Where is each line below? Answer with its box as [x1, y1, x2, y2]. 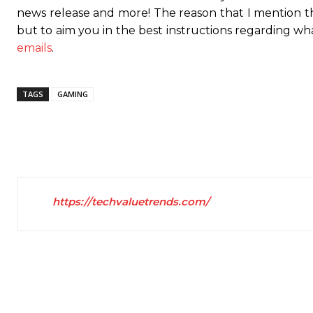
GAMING [57, 89, 88, 100]
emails [17, 41, 52, 55]
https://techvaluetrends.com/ [52, 195, 210, 209]
